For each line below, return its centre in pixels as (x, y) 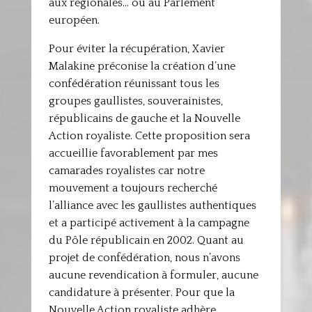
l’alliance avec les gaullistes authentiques (152, 205)
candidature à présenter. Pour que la (141, 292)
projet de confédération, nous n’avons (144, 258)
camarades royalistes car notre (126, 171)
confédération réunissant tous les (134, 84)
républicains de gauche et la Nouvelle (144, 118)
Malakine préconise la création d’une (142, 66)
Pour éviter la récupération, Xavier (136, 49)
